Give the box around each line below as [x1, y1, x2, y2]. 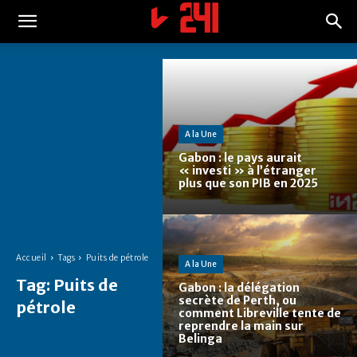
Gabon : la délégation [178, 280, 300, 296]
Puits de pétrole [85, 252, 149, 263]
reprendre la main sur [178, 319, 304, 334]
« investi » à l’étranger [178, 163, 316, 178]
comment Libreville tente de [178, 306, 341, 321]
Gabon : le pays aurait [178, 151, 302, 166]
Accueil [16, 252, 47, 263]
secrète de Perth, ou [178, 293, 296, 308]
